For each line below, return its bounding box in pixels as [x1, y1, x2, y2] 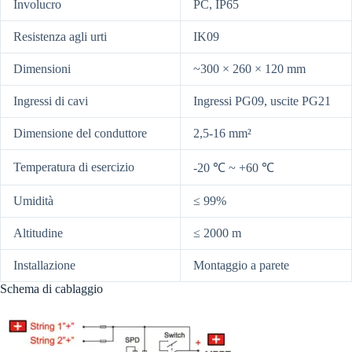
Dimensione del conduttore [13, 126, 147, 141]
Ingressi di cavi [13, 94, 88, 108]
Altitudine [13, 226, 63, 240]
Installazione [13, 258, 75, 273]
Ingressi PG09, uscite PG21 [193, 94, 331, 108]
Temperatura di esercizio [13, 160, 134, 174]
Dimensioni [13, 62, 71, 76]
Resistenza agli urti [13, 30, 107, 44]
